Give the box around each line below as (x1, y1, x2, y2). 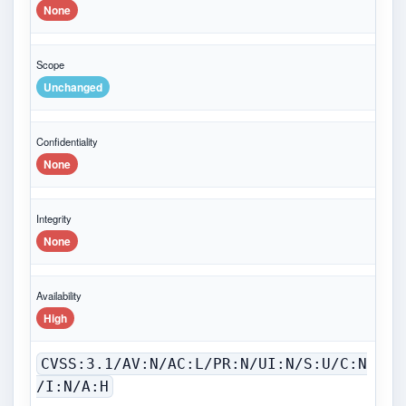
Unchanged (43, 79, 102, 96)
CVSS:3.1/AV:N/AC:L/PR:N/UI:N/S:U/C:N (41, 355, 367, 373)
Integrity (36, 211, 72, 227)
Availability (36, 288, 82, 304)
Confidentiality (36, 134, 98, 150)
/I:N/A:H (36, 378, 109, 396)
